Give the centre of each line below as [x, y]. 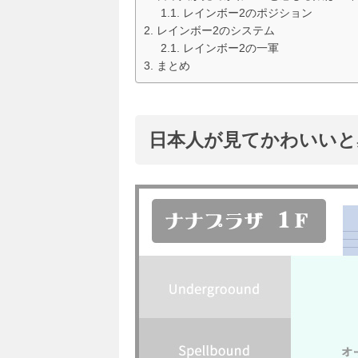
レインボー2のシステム [215, 30]
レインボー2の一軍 [231, 48]
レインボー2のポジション [247, 13]
